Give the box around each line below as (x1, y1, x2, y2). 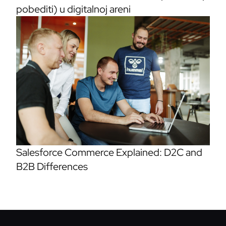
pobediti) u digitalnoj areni (16, 3, 131, 16)
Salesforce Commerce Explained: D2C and (16, 146, 202, 159)
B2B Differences (16, 160, 88, 174)
